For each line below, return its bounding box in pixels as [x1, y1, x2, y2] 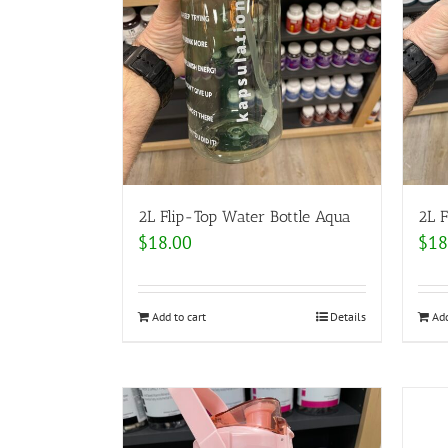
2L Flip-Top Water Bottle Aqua [138, 206, 351, 226]
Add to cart [152, 308, 206, 324]
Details [330, 308, 366, 324]
